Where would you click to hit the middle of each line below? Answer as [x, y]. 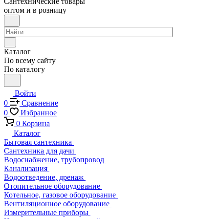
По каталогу [24, 69]
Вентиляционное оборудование [57, 204]
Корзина [36, 123]
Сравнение [40, 103]
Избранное [39, 113]
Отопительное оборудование [52, 186]
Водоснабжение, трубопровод [54, 160]
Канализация [26, 168]
